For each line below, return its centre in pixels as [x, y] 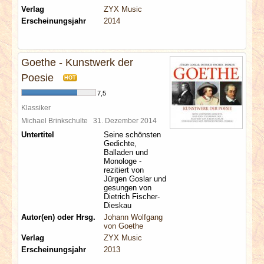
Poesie [37, 78]
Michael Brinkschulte [57, 121]
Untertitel [38, 135]
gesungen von [128, 188]
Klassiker [36, 108]
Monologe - [123, 161]
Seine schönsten [132, 135]
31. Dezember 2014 [127, 121]
